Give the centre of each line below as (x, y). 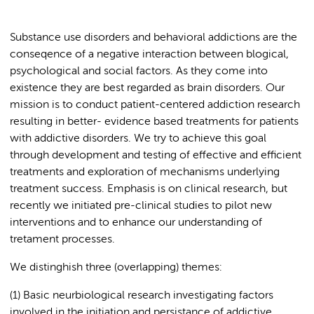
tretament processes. (62, 240)
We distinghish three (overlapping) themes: (116, 268)
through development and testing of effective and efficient (156, 156)
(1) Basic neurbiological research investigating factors (142, 296)
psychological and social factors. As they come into (139, 71)
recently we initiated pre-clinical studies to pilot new (141, 206)
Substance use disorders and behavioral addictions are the (153, 38)
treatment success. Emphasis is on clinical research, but (149, 189)
